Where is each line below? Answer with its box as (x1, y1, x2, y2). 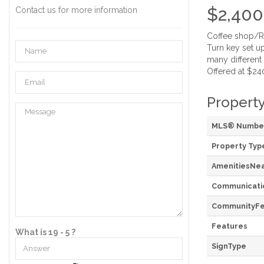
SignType (212, 241, 246, 250)
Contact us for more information (15, 5, 137, 15)
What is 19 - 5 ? (15, 227, 75, 237)
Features (212, 221, 247, 230)
